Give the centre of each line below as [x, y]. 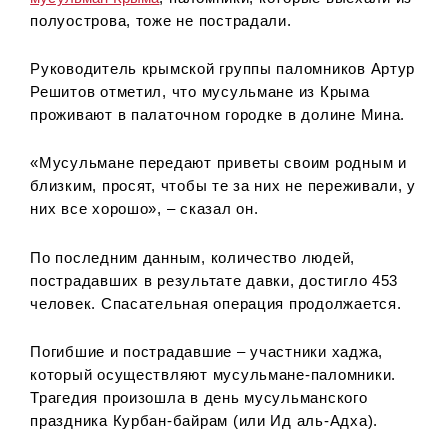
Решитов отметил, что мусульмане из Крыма [200, 92]
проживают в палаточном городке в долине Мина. [218, 115]
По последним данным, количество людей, [193, 257]
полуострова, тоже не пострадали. [161, 20]
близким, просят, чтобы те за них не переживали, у [223, 186]
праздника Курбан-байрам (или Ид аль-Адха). [204, 420]
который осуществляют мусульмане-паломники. [213, 374]
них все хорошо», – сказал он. [144, 209]
